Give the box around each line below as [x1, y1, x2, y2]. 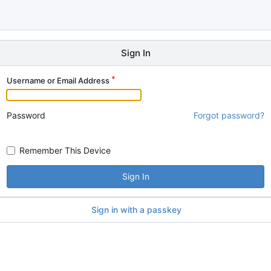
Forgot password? [194, 110, 264, 120]
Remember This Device [19, 145, 111, 155]
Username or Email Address [7, 76, 109, 85]
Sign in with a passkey [91, 204, 181, 215]
